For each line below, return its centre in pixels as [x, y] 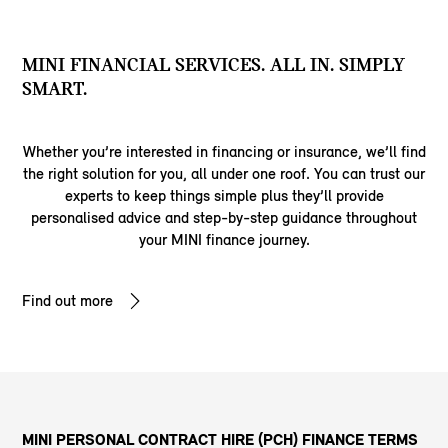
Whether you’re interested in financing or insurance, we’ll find [224, 152]
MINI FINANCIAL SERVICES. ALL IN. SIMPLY [214, 65]
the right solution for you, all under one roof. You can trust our [224, 174]
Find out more [68, 301]
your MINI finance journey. [224, 240]
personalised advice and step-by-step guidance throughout [224, 218]
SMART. [55, 89]
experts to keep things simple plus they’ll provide [224, 196]
